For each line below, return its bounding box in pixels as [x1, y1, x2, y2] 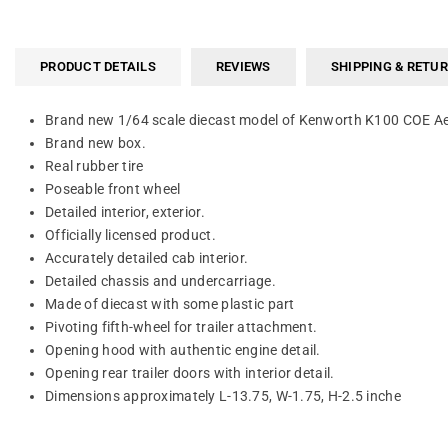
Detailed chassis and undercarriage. [45, 272, 276, 289]
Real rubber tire [45, 157, 144, 174]
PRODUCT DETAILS [40, 58, 156, 74]
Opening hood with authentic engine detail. [45, 341, 321, 358]
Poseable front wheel [45, 180, 181, 197]
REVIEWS [215, 58, 271, 74]
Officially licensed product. [45, 226, 216, 243]
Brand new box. [45, 134, 146, 151]
